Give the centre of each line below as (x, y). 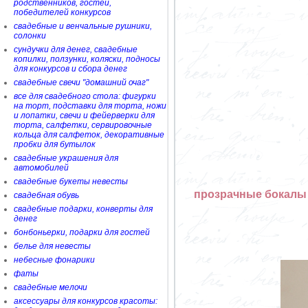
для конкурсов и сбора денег (70, 69)
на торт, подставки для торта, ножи (90, 106)
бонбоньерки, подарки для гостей (82, 232)
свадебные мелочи (51, 287)
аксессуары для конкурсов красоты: (86, 301)
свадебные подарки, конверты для (83, 209)
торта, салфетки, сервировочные (83, 125)
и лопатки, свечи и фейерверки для (84, 115)
